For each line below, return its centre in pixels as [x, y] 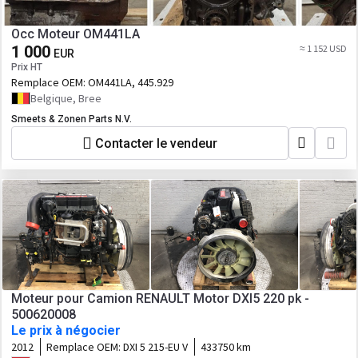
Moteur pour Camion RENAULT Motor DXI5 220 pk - [160, 298]
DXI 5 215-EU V [155, 347]
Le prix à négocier [66, 330]
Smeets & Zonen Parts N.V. [72, 119]
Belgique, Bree [66, 98]
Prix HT [27, 67]
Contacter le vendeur [156, 143]
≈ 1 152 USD [323, 48]
